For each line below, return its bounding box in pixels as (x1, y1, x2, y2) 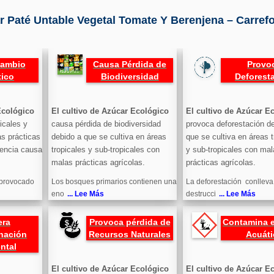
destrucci (186, 190, 216, 199)
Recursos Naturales (89, 229, 171, 240)
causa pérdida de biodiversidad (51, 119, 161, 129)
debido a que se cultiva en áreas (51, 132, 166, 142)
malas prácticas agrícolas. (51, 158, 145, 168)
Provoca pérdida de (89, 217, 171, 228)
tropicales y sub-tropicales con (51, 145, 160, 155)
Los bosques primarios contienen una (51, 177, 177, 187)
